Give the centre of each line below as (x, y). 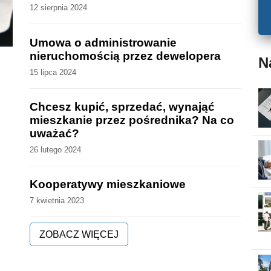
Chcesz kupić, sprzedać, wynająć (122, 106)
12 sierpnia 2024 (59, 8)
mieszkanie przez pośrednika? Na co (132, 120)
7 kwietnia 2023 (57, 201)
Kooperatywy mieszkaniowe (108, 184)
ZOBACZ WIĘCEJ (79, 234)
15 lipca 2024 (53, 72)
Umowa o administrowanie (103, 42)
